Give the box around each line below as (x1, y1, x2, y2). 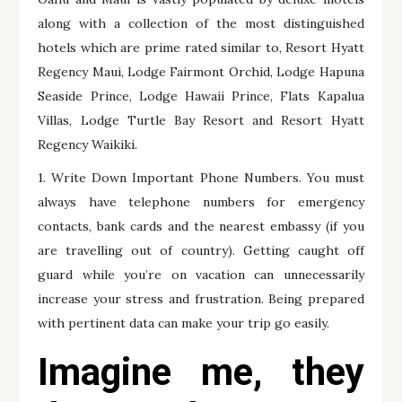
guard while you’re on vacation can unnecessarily (38, 267, 364, 284)
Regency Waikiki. (38, 136, 138, 153)
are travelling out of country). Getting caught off (38, 242, 364, 259)
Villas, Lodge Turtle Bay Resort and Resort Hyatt (38, 112, 364, 129)
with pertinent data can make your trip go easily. (38, 315, 330, 332)
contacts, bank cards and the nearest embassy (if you (38, 218, 364, 235)
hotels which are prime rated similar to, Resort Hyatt (38, 39, 364, 57)
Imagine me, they (38, 350, 364, 395)
